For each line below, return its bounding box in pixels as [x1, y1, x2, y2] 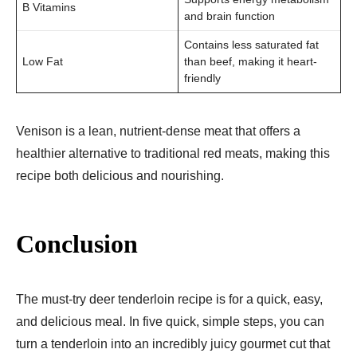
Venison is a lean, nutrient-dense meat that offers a [16, 124, 300, 138]
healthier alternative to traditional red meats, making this [16, 146, 330, 160]
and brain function [184, 9, 275, 22]
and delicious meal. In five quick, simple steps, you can [16, 314, 324, 328]
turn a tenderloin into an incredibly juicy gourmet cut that [16, 336, 330, 351]
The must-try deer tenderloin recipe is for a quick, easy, [16, 292, 323, 306]
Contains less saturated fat [184, 37, 319, 51]
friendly [184, 71, 221, 84]
